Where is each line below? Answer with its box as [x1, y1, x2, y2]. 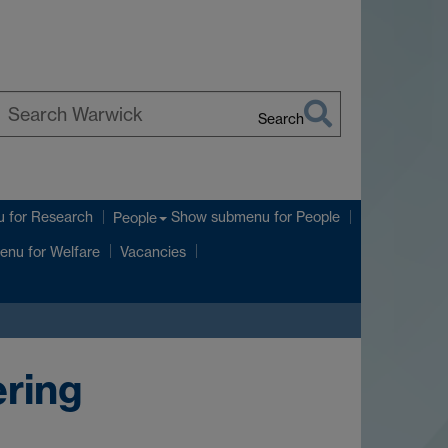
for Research [5, 208, 93, 226]
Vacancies [120, 243, 186, 261]
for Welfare [24, 242, 100, 260]
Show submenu [171, 208, 270, 226]
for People [270, 208, 340, 226]
